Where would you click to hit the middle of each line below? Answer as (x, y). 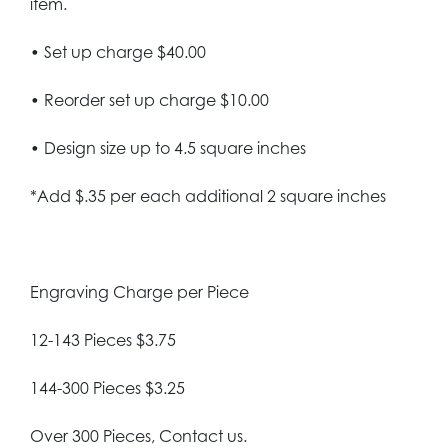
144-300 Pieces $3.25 (107, 388)
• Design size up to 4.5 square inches (168, 148)
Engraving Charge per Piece (139, 292)
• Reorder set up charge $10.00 (149, 100)
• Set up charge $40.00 (118, 52)
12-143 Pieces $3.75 (103, 340)
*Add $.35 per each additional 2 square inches (208, 196)
